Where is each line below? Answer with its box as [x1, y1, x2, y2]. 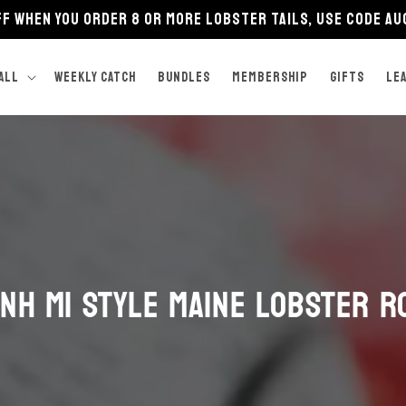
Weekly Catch [54, 68, 137, 86]
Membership [232, 68, 309, 86]
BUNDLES [158, 68, 211, 86]
